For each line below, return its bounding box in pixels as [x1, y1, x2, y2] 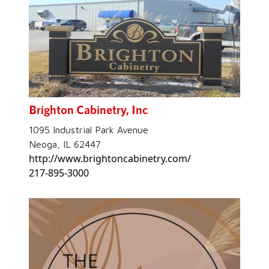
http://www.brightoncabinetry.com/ [29, 152, 191, 166]
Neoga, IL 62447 [29, 139, 101, 150]
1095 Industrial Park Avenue [29, 124, 148, 136]
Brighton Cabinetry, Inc [29, 102, 148, 117]
